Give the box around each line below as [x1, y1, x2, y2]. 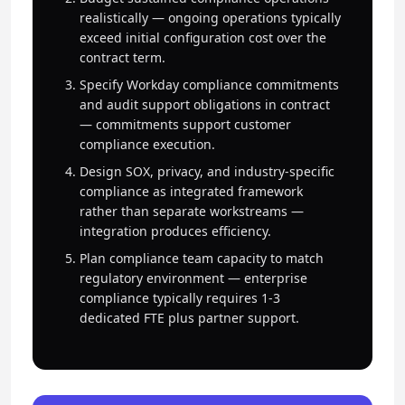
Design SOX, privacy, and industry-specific [80, 163, 334, 180]
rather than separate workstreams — [80, 202, 304, 220]
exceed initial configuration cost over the [80, 29, 326, 46]
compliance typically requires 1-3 [80, 289, 280, 306]
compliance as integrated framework [80, 183, 303, 200]
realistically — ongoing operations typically [80, 9, 341, 26]
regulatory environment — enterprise [80, 269, 307, 287]
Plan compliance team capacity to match [80, 250, 324, 267]
